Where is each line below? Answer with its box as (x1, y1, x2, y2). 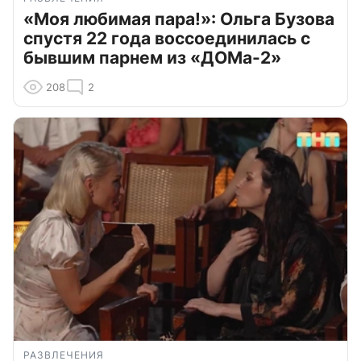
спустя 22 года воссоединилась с (23, 27, 310, 48)
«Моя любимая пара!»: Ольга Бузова (23, 8, 334, 29)
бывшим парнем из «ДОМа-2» (23, 47, 281, 68)
